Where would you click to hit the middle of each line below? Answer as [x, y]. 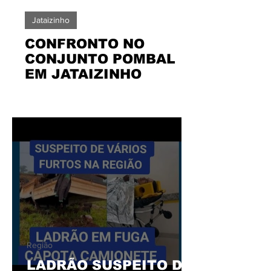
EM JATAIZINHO [83, 74]
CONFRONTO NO [85, 44]
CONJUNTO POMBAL [100, 59]
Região [40, 245]
